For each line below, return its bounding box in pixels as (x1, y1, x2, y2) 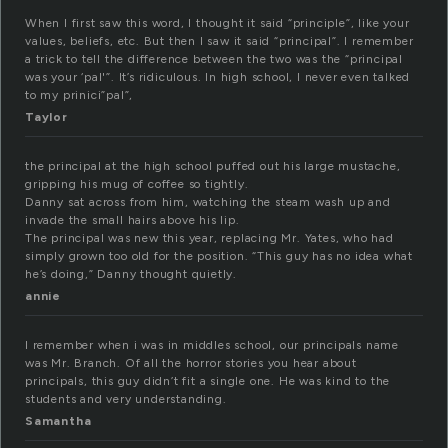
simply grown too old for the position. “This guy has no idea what (25, 249, 413, 264)
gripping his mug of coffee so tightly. (25, 177, 249, 192)
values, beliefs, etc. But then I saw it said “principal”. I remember (25, 34, 414, 49)
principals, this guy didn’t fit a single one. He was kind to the (25, 374, 391, 389)
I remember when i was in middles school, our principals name (25, 338, 399, 353)
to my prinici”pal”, (25, 88, 134, 103)
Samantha (25, 414, 92, 429)
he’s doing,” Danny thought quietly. (25, 267, 238, 282)
